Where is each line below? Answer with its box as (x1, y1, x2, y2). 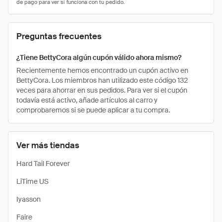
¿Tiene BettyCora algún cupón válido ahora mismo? (16, 53, 181, 62)
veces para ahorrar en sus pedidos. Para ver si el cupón (16, 86, 187, 95)
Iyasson (16, 195, 41, 204)
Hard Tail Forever (16, 159, 70, 168)
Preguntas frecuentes (16, 31, 102, 42)
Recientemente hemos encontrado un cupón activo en (16, 66, 188, 75)
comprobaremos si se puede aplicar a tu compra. (16, 106, 170, 114)
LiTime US (16, 177, 49, 186)
